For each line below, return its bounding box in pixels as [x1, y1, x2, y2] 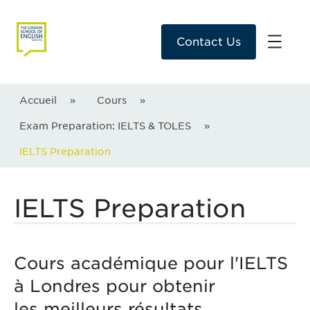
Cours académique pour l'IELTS [14, 253, 288, 274]
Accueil [19, 94, 57, 107]
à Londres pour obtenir [14, 276, 215, 297]
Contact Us [176, 35, 241, 49]
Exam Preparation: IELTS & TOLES [19, 120, 191, 132]
